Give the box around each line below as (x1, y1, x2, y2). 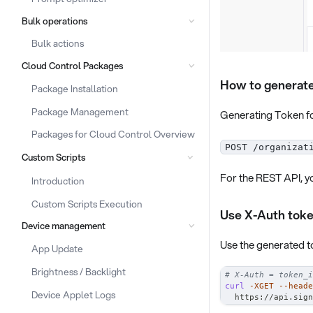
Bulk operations (21, 14, 87, 27)
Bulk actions (31, 36, 84, 50)
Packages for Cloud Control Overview (31, 127, 195, 141)
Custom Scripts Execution (31, 196, 143, 210)
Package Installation (31, 81, 118, 95)
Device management (21, 219, 105, 233)
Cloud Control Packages (21, 59, 123, 72)
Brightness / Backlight (31, 264, 126, 278)
